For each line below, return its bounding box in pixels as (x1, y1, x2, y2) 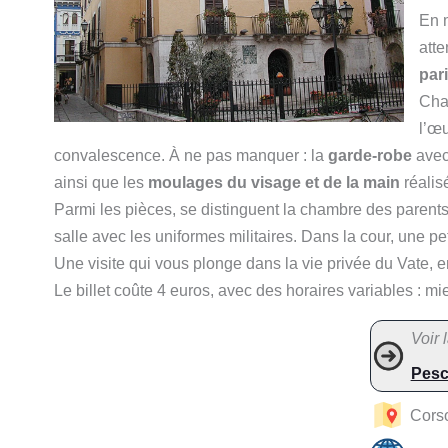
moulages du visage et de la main (148, 173, 400, 191)
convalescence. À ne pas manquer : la (54, 146, 328, 164)
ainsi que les (54, 173, 148, 191)
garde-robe (328, 146, 412, 164)
